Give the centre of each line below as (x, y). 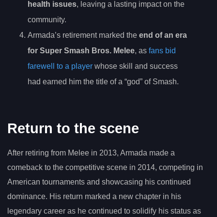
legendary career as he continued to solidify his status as (104, 211)
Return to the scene (73, 129)
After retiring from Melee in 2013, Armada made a (91, 153)
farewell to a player (60, 66)
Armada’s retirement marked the (83, 35)
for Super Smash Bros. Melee (81, 50)
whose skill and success (135, 66)
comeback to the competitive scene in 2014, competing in (105, 168)
